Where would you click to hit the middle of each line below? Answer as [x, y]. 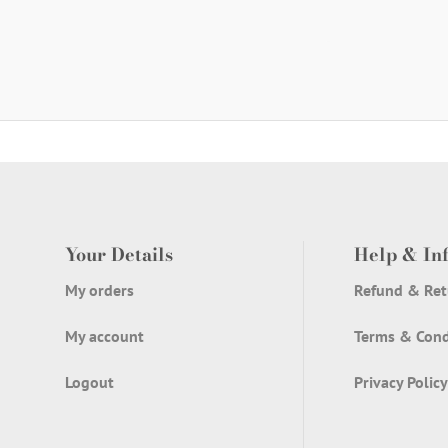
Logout [89, 381]
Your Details [119, 255]
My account [104, 336]
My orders [99, 290]
